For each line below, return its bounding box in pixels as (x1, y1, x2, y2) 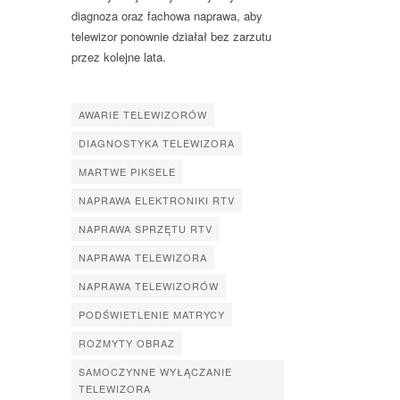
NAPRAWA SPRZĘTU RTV (79, 221, 212, 236)
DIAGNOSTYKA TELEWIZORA (79, 135, 235, 150)
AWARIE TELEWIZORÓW (79, 106, 207, 121)
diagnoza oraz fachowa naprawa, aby (71, 6, 262, 24)
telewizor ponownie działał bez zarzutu (71, 27, 271, 45)
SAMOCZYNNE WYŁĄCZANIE (79, 363, 232, 379)
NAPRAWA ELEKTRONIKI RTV (79, 192, 235, 207)
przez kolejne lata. (71, 47, 166, 65)
